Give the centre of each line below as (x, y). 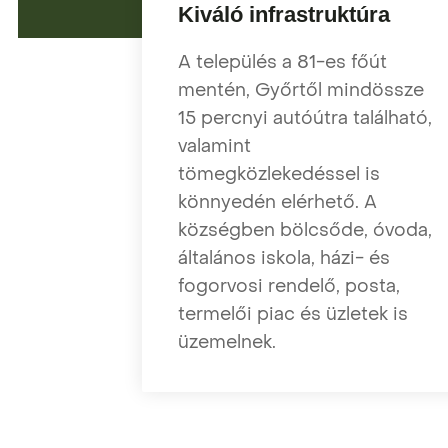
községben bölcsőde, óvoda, (305, 230)
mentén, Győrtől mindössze (301, 90)
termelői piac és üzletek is (293, 314)
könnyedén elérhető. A (277, 202)
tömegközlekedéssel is (279, 174)
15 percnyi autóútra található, (305, 118)
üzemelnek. (227, 342)
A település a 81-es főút (282, 62)
